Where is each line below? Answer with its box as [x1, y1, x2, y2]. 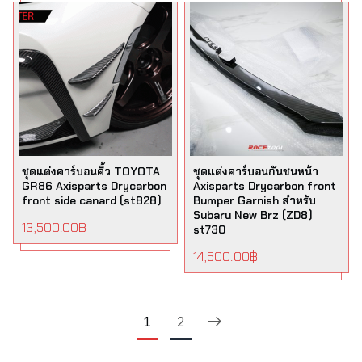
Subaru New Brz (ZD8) [193, 208, 313, 222]
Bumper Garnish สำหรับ [193, 193, 316, 208]
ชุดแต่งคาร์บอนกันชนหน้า [193, 164, 318, 179]
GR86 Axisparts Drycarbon [22, 179, 167, 193]
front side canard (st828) [22, 193, 162, 208]
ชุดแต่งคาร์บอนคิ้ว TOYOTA [22, 164, 161, 179]
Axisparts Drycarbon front [193, 179, 336, 193]
